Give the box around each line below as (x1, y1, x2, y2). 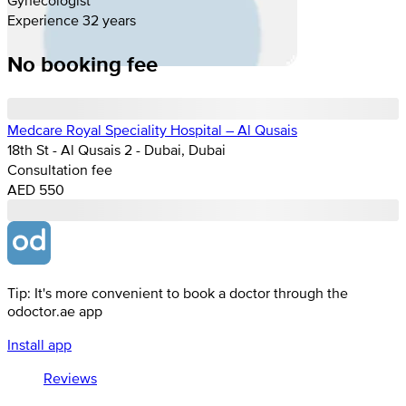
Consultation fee (7, 160, 112, 178)
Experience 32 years (7, 11, 136, 28)
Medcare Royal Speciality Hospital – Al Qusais (7, 121, 297, 138)
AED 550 (7, 180, 64, 198)
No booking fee (7, 47, 158, 80)
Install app (7, 335, 72, 353)
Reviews (43, 369, 97, 386)
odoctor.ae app (7, 302, 102, 319)
